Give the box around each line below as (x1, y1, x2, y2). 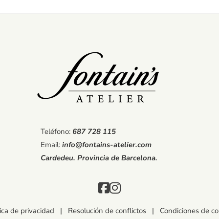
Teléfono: (41, 127, 72, 137)
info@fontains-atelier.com (62, 140, 152, 150)
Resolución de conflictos (68, 206, 146, 216)
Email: (41, 140, 62, 150)
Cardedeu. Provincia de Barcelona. (41, 153, 157, 163)
